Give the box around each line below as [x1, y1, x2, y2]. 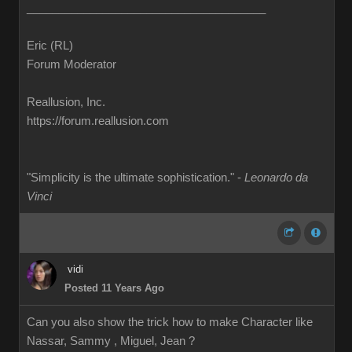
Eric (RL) [27, 39, 73, 52]
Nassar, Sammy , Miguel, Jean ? [27, 335, 195, 347]
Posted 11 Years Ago [64, 282, 164, 294]
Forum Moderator [27, 58, 116, 71]
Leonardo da [244, 171, 308, 184]
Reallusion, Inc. [27, 96, 105, 108]
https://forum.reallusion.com [27, 115, 169, 127]
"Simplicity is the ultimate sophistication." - [27, 171, 244, 184]
